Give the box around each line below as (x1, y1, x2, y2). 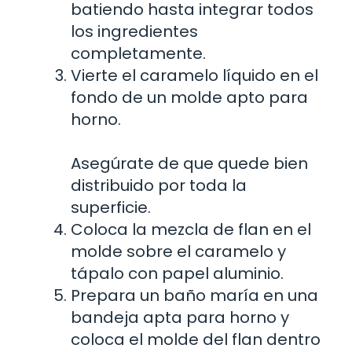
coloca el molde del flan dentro (71, 328, 321, 350)
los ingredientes (71, 20, 198, 42)
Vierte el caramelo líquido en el (71, 64, 318, 86)
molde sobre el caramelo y (71, 240, 286, 262)
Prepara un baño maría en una (71, 284, 318, 306)
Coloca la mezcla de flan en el (71, 218, 311, 240)
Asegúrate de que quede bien (71, 152, 308, 174)
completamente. (71, 42, 206, 64)
